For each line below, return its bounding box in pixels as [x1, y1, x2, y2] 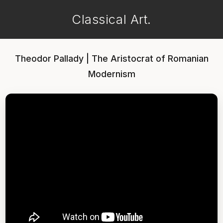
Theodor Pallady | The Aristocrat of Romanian [14, 53, 209, 64]
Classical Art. [72, 11, 151, 27]
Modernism [88, 69, 135, 79]
